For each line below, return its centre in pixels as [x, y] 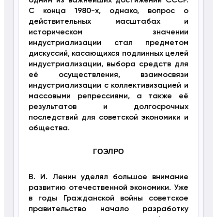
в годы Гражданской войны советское [108, 199]
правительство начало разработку [108, 209]
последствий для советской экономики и [108, 118]
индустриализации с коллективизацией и [108, 86]
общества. [49, 129]
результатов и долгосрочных [108, 107]
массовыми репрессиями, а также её [108, 97]
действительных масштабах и [108, 22]
